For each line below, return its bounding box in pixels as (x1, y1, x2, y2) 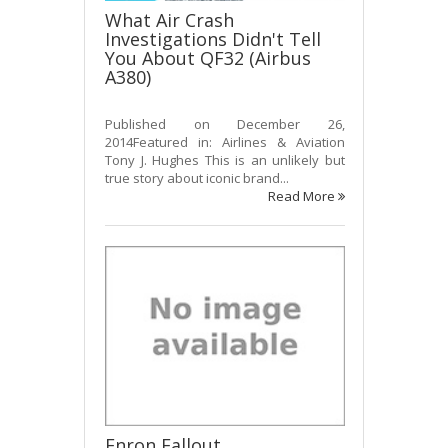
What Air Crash (105, 7, 234, 32)
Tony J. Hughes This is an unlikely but (105, 150, 345, 169)
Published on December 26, (105, 114, 345, 133)
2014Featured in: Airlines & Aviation (105, 132, 345, 151)
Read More (268, 186, 338, 205)
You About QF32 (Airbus (105, 45, 311, 70)
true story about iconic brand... (105, 168, 289, 187)
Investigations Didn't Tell (105, 26, 321, 51)
